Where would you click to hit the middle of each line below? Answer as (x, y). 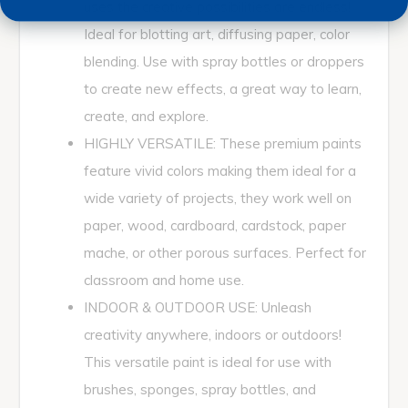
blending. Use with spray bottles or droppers (224, 62)
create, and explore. (146, 117)
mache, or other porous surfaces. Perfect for (225, 253)
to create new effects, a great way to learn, (223, 89)
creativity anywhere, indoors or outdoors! (213, 335)
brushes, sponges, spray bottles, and (200, 390)
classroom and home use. (164, 280)
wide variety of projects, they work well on (218, 199)
